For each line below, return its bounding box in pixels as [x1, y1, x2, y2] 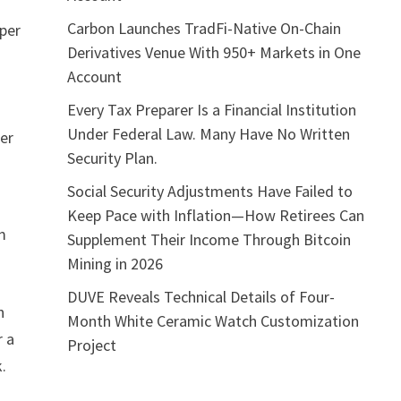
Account [66, 65, 122, 87]
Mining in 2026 [66, 252, 163, 274]
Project [66, 334, 116, 355]
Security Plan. [66, 147, 158, 168]
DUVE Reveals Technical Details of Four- [66, 286, 335, 307]
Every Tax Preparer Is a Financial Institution [66, 98, 356, 120]
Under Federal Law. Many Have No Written [66, 123, 350, 144]
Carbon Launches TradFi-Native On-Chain [66, 17, 341, 38]
